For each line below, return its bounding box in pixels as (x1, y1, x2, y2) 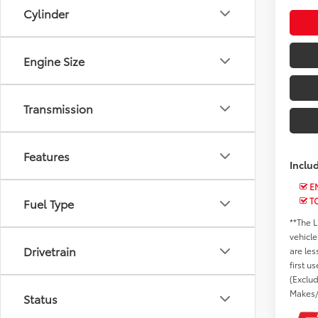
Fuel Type (23, 195, 74, 212)
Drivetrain (23, 243, 76, 259)
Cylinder (23, 5, 69, 21)
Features (23, 148, 70, 164)
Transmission (23, 100, 93, 116)
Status (23, 290, 57, 307)
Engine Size (23, 53, 84, 69)
